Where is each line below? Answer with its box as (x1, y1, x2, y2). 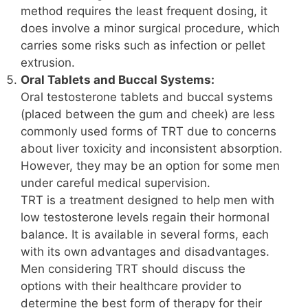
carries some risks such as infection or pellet (21, 38, 265, 53)
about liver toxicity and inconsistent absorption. (21, 142, 283, 156)
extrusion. (21, 56, 75, 70)
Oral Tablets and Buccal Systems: (21, 73, 214, 87)
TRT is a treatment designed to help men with (21, 193, 274, 208)
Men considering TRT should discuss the (21, 262, 245, 276)
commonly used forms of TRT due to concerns (21, 124, 276, 139)
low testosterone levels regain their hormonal (21, 210, 269, 225)
